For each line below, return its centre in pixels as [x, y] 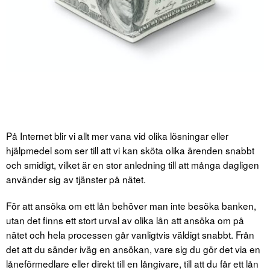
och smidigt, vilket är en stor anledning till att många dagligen [133, 165]
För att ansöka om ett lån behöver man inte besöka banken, [131, 206]
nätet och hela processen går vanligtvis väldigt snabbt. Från [130, 235]
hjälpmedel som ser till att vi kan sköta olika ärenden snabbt [130, 150]
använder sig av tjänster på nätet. [76, 179]
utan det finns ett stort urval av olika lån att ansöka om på [125, 220]
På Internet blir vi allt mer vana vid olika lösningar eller [117, 136]
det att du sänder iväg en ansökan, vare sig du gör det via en [133, 249]
